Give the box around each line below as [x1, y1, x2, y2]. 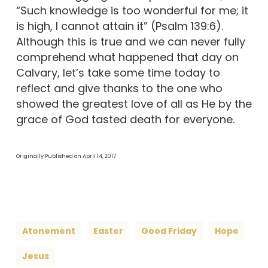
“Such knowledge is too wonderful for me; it [16, 2, 248, 18]
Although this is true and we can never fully [16, 33, 245, 49]
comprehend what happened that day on [16, 49, 239, 65]
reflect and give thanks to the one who [16, 80, 223, 96]
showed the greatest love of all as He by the [16, 96, 252, 111]
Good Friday [141, 225, 197, 237]
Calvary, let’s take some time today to [16, 65, 220, 80]
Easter [93, 225, 123, 237]
